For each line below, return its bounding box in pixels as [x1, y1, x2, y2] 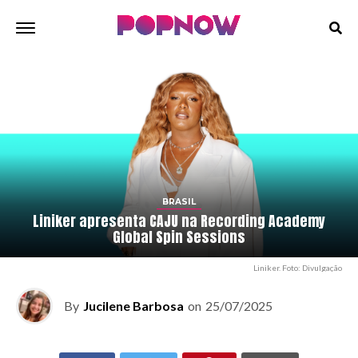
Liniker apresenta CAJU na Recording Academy [33, 210, 325, 232]
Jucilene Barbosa [83, 298, 184, 313]
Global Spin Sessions [113, 226, 245, 248]
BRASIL [162, 197, 196, 207]
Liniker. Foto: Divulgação [253, 263, 342, 272]
